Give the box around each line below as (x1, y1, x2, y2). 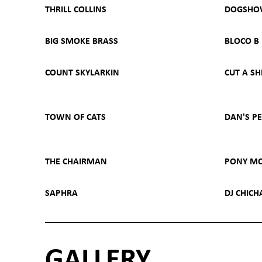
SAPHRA (44, 186, 78, 199)
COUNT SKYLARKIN (44, 65, 119, 78)
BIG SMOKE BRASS (44, 34, 118, 47)
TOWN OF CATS (44, 110, 106, 123)
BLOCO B (225, 34, 260, 47)
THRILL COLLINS (44, 2, 106, 15)
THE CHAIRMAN (44, 154, 107, 167)
